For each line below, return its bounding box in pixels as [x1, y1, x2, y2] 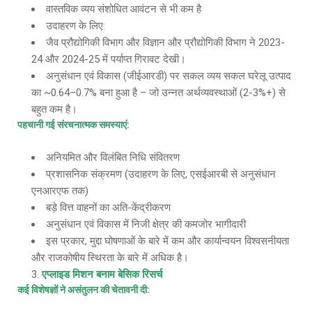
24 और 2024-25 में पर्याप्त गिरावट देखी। [31, 53, 186, 65]
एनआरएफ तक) [31, 185, 88, 197]
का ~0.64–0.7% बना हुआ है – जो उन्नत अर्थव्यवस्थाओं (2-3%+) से [31, 86, 286, 99]
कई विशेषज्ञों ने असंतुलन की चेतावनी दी [17, 284, 147, 295]
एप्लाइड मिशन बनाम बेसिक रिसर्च [42, 268, 162, 281]
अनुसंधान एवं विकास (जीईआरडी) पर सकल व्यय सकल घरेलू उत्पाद [46, 70, 291, 82]
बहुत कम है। [31, 103, 77, 116]
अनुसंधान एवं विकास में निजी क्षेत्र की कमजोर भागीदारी [46, 218, 246, 231]
